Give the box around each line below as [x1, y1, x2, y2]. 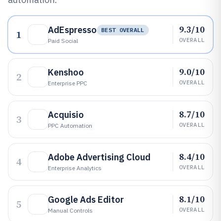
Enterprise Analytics [48, 164, 102, 172]
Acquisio [48, 109, 84, 120]
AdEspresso [48, 24, 97, 36]
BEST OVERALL [101, 26, 145, 34]
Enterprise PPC [48, 79, 87, 87]
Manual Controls [48, 207, 93, 214]
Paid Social [48, 37, 78, 44]
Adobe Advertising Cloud [48, 151, 150, 163]
